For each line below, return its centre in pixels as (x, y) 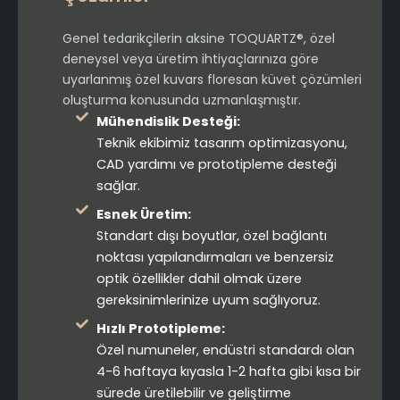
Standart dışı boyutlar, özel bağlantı (211, 236)
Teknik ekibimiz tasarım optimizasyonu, (221, 143)
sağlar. (118, 186)
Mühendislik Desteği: (168, 122)
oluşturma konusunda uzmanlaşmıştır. (182, 100)
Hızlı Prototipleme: (160, 329)
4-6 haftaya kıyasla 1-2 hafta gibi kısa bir (228, 372)
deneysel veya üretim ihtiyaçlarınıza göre (191, 59)
